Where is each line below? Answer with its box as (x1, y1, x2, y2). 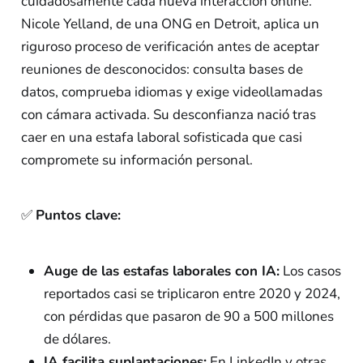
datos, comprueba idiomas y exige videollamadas (20, 82, 322, 101)
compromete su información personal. (20, 150, 253, 169)
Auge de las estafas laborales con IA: (43, 262, 280, 281)
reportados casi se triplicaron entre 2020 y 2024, (43, 284, 340, 304)
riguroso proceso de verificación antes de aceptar (20, 36, 319, 56)
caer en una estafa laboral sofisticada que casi (20, 127, 302, 147)
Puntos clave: (35, 206, 121, 225)
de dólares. (43, 330, 111, 349)
